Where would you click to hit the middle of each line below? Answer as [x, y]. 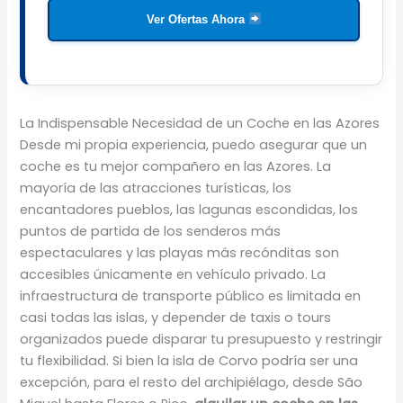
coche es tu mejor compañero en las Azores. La [176, 167]
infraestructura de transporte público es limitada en [191, 296]
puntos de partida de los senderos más [151, 232]
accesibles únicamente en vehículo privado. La [173, 275]
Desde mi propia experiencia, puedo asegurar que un [194, 145]
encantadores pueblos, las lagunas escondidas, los [189, 210]
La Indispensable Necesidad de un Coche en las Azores [200, 124]
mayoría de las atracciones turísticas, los [156, 188]
